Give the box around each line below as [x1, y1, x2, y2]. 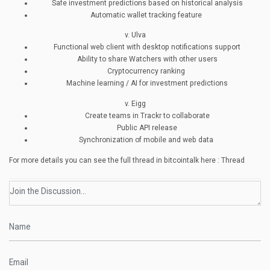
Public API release [117, 124, 177, 133]
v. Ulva [124, 31, 146, 40]
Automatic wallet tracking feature [90, 10, 204, 19]
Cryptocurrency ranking [107, 67, 187, 76]
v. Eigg [124, 99, 146, 108]
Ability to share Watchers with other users [77, 55, 218, 64]
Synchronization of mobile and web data [79, 136, 215, 145]
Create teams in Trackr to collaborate [84, 111, 210, 121]
